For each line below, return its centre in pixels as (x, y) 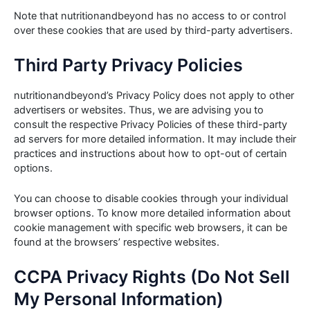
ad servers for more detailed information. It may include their (155, 139)
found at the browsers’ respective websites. (117, 243)
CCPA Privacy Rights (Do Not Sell (152, 277)
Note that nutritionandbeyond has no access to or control (150, 16)
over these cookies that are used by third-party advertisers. (153, 30)
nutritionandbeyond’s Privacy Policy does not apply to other (154, 95)
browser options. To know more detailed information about (152, 213)
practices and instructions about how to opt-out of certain (151, 153)
